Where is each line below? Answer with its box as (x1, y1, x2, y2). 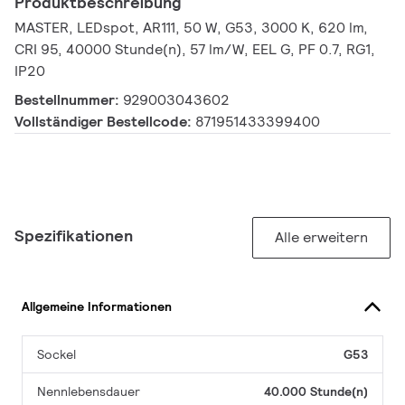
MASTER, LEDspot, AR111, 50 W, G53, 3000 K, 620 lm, (14, 18, 368, 38)
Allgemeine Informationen (22, 297, 172, 315)
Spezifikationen (14, 225, 133, 247)
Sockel (37, 346, 76, 363)
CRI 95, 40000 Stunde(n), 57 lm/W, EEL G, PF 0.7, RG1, (14, 40, 375, 60)
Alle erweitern (275, 228, 368, 248)
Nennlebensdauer (37, 383, 140, 400)
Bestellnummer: (14, 90, 123, 110)
